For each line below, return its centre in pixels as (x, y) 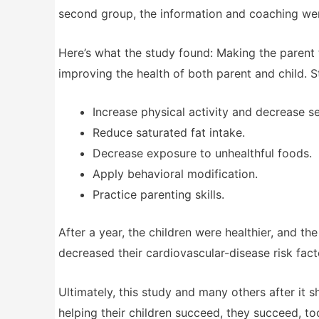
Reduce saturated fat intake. (169, 133)
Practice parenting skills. (158, 195)
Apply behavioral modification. (175, 174)
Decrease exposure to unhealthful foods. (202, 153)
